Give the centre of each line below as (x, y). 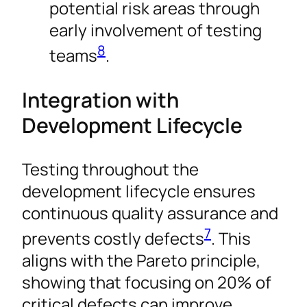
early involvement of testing (156, 29)
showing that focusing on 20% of (147, 282)
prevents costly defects (113, 238)
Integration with (100, 100)
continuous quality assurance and (150, 213)
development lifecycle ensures (139, 191)
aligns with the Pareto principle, (141, 260)
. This (231, 238)
